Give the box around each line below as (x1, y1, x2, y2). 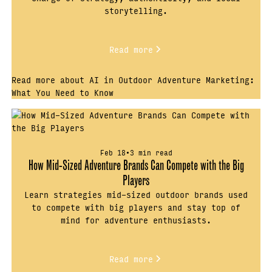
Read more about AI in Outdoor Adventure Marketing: (12, 72, 255, 87)
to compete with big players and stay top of (32, 199, 240, 214)
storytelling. (104, 3, 168, 18)
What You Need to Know (12, 85, 114, 100)
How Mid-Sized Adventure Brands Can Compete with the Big (28, 156, 244, 174)
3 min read (129, 145, 172, 158)
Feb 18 (100, 145, 126, 158)
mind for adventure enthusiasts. (61, 212, 211, 227)
